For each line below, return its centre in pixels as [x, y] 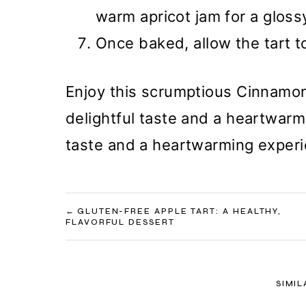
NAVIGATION [121, 239]
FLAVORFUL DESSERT [120, 222]
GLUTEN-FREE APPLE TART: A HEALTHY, [179, 211]
